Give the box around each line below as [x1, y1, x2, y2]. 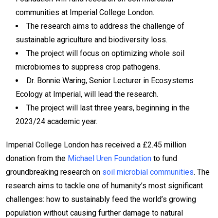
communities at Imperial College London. [16, 8, 154, 18]
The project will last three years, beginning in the [26, 103, 190, 113]
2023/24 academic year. [16, 117, 97, 127]
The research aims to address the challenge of [26, 21, 184, 31]
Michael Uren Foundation [68, 154, 151, 163]
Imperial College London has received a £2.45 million [6, 140, 186, 150]
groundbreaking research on [6, 167, 102, 177]
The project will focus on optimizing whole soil [26, 49, 184, 58]
